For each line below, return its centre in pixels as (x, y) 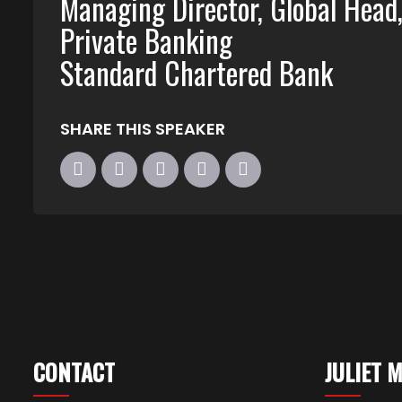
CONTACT (74, 371)
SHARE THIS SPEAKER (143, 128)
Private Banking (146, 40)
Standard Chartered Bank (197, 72)
